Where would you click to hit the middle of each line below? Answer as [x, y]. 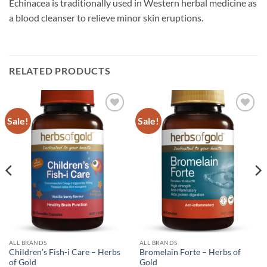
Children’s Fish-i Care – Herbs [64, 252]
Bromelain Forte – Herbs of [190, 252]
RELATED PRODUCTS [60, 71]
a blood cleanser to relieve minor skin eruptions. [106, 18]
